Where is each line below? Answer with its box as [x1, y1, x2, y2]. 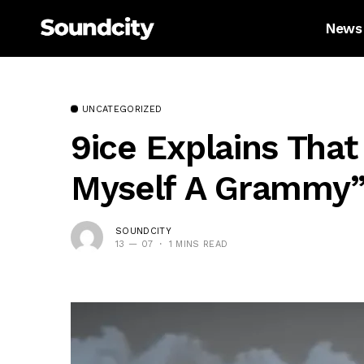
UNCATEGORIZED [82, 104, 162, 115]
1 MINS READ [168, 238, 228, 249]
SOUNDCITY [115, 225, 171, 236]
